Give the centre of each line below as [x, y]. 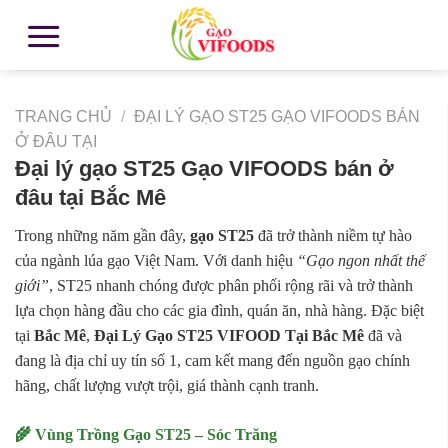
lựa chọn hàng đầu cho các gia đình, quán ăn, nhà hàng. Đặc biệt [219, 311]
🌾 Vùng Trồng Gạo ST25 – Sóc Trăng [146, 434]
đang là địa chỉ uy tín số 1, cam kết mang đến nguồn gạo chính [212, 361]
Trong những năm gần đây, [102, 236]
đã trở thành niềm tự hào [333, 236]
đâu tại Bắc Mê [90, 197]
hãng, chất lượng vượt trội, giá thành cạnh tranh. [167, 386]
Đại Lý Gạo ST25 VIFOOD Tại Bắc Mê [229, 336]
